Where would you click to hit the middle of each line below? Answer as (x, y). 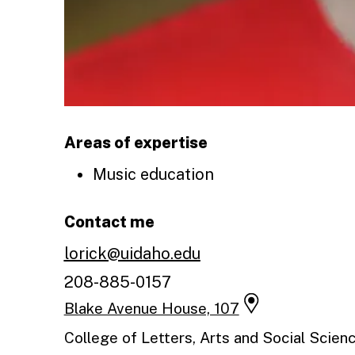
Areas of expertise (136, 142)
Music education (153, 174)
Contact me (109, 221)
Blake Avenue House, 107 (151, 309)
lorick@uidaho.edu (132, 253)
